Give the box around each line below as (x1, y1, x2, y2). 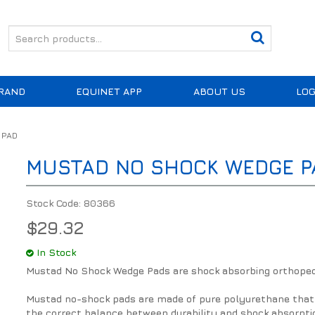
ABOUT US (193, 85, 245, 98)
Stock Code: (26, 197, 82, 210)
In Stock (37, 246, 77, 259)
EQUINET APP (76, 85, 143, 98)
